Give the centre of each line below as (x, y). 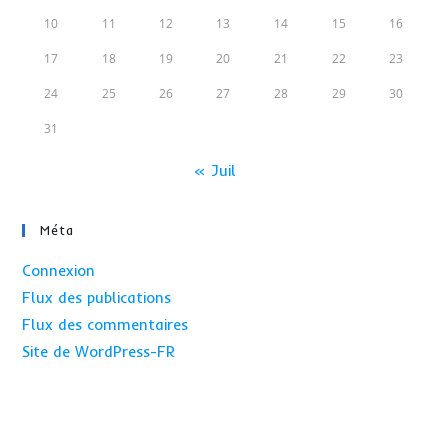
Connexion (59, 270)
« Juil (214, 170)
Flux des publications (97, 297)
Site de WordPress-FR (99, 351)
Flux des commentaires (105, 324)
